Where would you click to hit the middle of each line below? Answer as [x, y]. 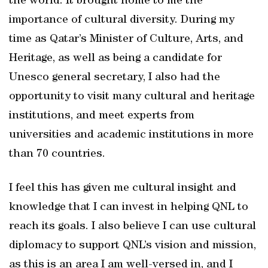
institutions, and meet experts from [102, 116]
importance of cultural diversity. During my [122, 20]
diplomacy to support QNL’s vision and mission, [133, 246]
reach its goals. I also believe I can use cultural [133, 227]
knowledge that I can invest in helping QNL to [129, 208]
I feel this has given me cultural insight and [123, 188]
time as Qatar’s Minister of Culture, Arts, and [126, 39]
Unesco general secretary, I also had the [115, 78]
